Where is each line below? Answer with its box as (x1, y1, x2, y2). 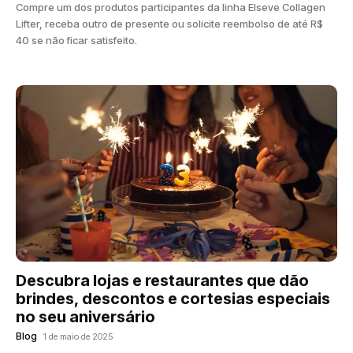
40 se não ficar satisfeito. (16, 34, 137, 47)
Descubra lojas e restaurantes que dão (16, 271, 309, 291)
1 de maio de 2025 (43, 331, 113, 343)
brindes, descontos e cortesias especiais (16, 289, 330, 309)
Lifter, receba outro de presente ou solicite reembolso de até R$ (16, 17, 323, 31)
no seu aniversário (16, 307, 155, 327)
